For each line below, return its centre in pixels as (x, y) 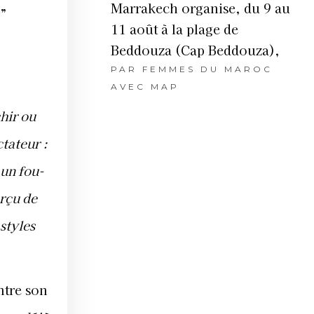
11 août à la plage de (174, 29)
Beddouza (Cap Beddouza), (195, 50)
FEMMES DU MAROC (207, 69)
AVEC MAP (145, 87)
